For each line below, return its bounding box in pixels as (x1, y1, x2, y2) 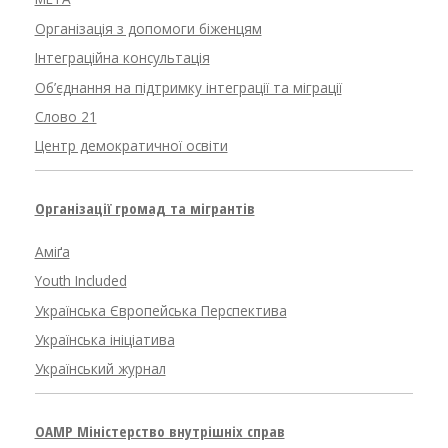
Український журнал (34, 360, 166, 379)
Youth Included (34, 272, 127, 291)
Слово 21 (34, 108, 97, 127)
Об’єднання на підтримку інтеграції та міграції (34, 78, 342, 97)
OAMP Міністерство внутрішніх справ (34, 420, 285, 441)
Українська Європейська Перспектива (34, 301, 287, 320)
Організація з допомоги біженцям (34, 19, 262, 38)
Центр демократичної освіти (34, 137, 228, 156)
